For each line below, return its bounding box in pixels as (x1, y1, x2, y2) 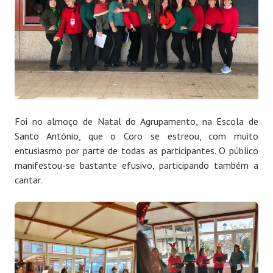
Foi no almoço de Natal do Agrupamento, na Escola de (15, 115, 258, 128)
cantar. (15, 174, 42, 186)
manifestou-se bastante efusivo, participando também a (15, 159, 258, 172)
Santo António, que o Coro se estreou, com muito (15, 130, 258, 143)
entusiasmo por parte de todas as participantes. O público (15, 144, 258, 157)
